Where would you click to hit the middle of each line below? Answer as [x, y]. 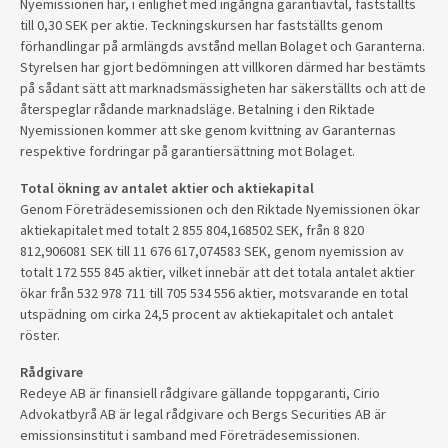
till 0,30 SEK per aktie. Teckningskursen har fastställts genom [201, 25]
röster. [40, 335]
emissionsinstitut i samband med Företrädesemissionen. [190, 435]
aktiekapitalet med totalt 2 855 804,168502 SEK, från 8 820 [192, 230]
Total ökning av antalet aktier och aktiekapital [167, 188]
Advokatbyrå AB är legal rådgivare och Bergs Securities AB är [203, 414]
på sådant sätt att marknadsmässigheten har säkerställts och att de [223, 88]
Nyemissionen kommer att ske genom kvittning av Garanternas [208, 130]
